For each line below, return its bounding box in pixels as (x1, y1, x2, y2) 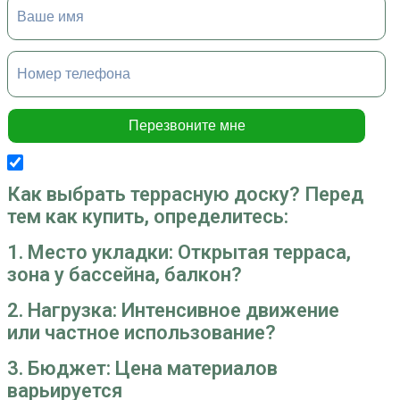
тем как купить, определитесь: (7, 205, 288, 229)
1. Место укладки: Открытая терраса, (7, 241, 351, 264)
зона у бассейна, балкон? (7, 263, 242, 287)
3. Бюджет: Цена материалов (7, 356, 278, 379)
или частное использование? (7, 321, 276, 344)
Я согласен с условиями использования (30, 155, 242, 169)
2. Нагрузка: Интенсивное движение (7, 298, 339, 321)
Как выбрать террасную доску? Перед (7, 183, 363, 206)
